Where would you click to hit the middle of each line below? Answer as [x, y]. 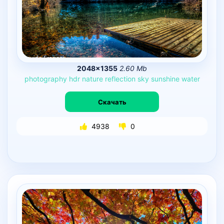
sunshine [165, 78]
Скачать [112, 102]
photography [45, 78]
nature [92, 78]
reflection [120, 78]
